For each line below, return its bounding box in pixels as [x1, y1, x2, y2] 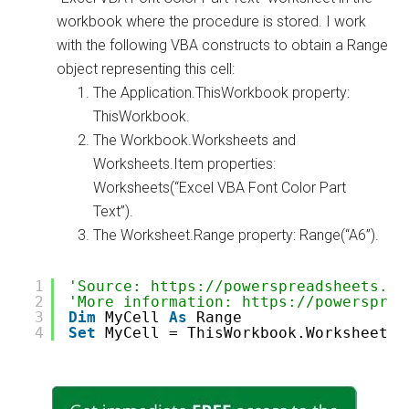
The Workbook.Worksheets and [93, 131, 297, 149]
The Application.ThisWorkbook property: [93, 84, 351, 101]
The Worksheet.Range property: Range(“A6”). [93, 226, 380, 244]
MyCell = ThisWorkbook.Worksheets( [105, 324, 407, 341]
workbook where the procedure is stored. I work [57, 13, 367, 30]
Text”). [93, 203, 134, 220]
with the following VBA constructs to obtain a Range [57, 37, 389, 54]
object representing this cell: [57, 60, 236, 78]
